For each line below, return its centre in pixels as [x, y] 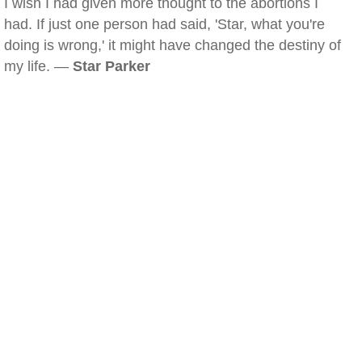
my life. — [38, 66]
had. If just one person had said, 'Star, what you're [164, 24]
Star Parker [112, 66]
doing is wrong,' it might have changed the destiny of [173, 45]
